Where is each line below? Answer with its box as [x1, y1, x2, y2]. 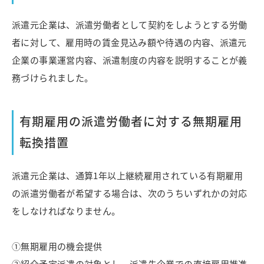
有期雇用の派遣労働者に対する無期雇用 [19, 113, 242, 130]
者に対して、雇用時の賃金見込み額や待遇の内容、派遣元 [12, 36, 247, 49]
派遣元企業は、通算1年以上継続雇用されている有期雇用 [12, 169, 243, 182]
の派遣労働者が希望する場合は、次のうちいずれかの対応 [12, 187, 247, 200]
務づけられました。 [12, 71, 94, 84]
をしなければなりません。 [12, 204, 121, 217]
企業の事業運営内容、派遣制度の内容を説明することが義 [12, 54, 247, 67]
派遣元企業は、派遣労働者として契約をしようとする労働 [12, 18, 247, 31]
